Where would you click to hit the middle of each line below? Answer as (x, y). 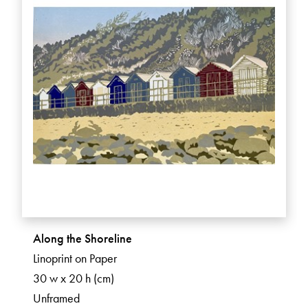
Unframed (56, 298)
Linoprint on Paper (75, 258)
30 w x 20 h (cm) (74, 278)
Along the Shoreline (82, 239)
